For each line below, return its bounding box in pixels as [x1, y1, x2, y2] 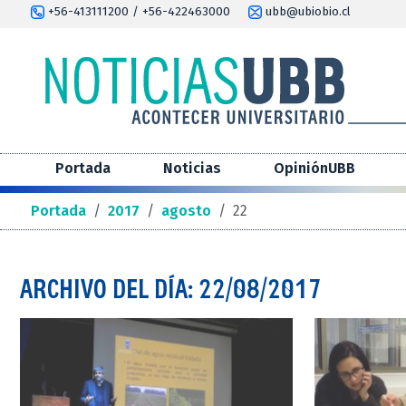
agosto [161, 202, 211, 220]
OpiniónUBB [274, 159, 355, 178]
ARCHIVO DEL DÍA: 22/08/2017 [20, 273, 322, 304]
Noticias [163, 159, 221, 178]
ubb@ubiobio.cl [262, 5, 351, 19]
